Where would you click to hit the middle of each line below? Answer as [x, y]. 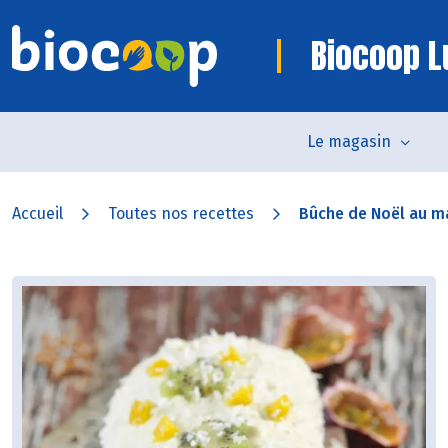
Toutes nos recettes [181, 213]
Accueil [37, 213]
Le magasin [348, 141]
